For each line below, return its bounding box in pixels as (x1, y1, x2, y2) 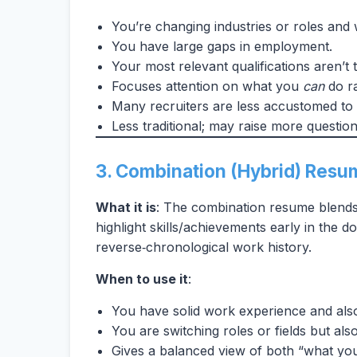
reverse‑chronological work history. (96, 239, 316, 255)
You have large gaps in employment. (112, 38, 332, 54)
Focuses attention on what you (112, 78, 303, 94)
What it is (96, 199, 156, 215)
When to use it (96, 271, 188, 287)
